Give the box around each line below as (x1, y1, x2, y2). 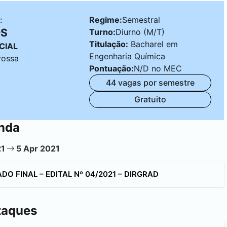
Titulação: (89, 39, 128, 49)
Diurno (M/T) (116, 26, 165, 37)
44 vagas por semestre (106, 78, 195, 88)
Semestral (122, 14, 160, 25)
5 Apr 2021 (16, 143, 60, 154)
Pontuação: (89, 63, 134, 73)
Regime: (89, 14, 122, 25)
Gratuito (134, 94, 167, 104)
